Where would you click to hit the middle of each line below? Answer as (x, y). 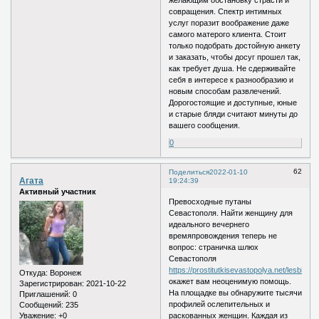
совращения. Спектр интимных (226, 12)
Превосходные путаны (210, 201)
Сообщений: (41, 304)
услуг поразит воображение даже (229, 23)
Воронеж (64, 272)
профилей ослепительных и (220, 304)
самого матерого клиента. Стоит (228, 35)
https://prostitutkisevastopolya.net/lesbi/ (237, 270)
